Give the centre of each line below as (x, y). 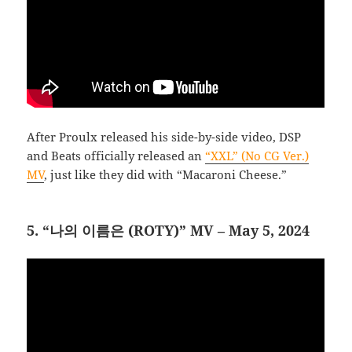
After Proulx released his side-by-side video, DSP (164, 136)
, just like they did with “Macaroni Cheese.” (166, 174)
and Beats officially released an (116, 155)
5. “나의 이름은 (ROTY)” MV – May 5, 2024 (169, 230)
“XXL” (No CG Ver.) (257, 155)
